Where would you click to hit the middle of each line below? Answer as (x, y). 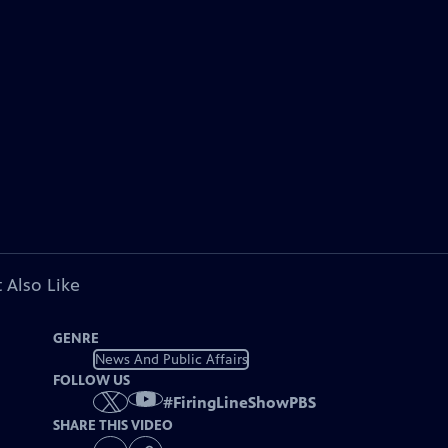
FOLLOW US (92, 380)
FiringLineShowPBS (245, 403)
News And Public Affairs (171, 359)
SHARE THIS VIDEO (113, 426)
